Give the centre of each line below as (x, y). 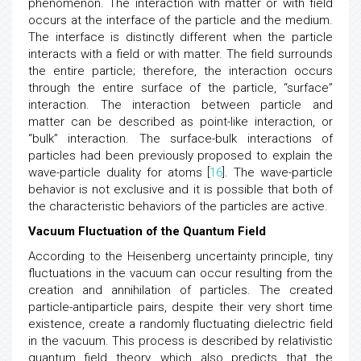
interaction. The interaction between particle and (180, 126)
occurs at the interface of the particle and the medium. (180, 41)
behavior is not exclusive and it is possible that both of (180, 210)
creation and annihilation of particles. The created (180, 311)
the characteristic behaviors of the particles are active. (178, 227)
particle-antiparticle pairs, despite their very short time (180, 328)
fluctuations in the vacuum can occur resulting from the (180, 294)
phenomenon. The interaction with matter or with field (180, 24)
